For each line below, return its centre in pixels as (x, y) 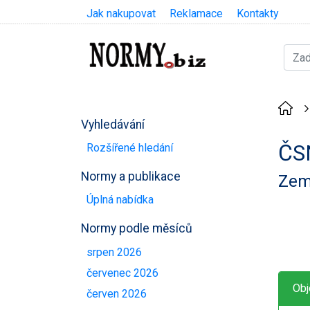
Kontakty (258, 13)
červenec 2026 (122, 273)
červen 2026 (117, 294)
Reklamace (196, 13)
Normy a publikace (131, 176)
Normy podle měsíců (137, 229)
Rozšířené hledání (130, 147)
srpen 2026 (114, 252)
